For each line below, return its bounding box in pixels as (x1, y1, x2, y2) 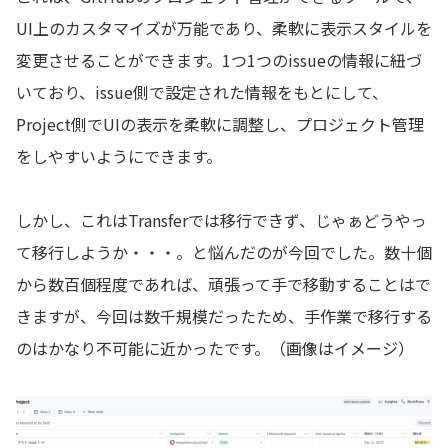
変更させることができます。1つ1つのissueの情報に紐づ (16, 48, 422, 73)
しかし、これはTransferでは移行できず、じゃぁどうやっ (16, 208, 427, 233)
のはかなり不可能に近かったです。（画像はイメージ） (16, 336, 414, 361)
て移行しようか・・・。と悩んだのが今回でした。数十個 (16, 240, 432, 265)
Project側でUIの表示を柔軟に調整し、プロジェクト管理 (16, 112, 424, 137)
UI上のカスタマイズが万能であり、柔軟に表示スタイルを (16, 16, 432, 41)
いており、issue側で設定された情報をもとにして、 (16, 80, 388, 105)
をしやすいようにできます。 (16, 144, 222, 169)
